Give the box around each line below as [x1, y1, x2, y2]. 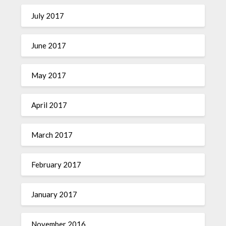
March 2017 [31, 130, 73, 140]
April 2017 [31, 100, 68, 110]
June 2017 [31, 41, 67, 50]
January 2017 [31, 190, 78, 199]
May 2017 [31, 71, 67, 80]
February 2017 [31, 160, 82, 169]
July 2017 [31, 11, 65, 21]
